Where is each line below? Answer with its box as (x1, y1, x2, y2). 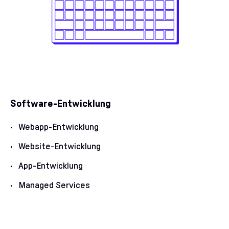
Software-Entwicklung (10, 99, 111, 109)
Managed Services (18, 181, 90, 190)
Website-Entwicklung (18, 142, 101, 151)
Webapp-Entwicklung (18, 123, 99, 132)
